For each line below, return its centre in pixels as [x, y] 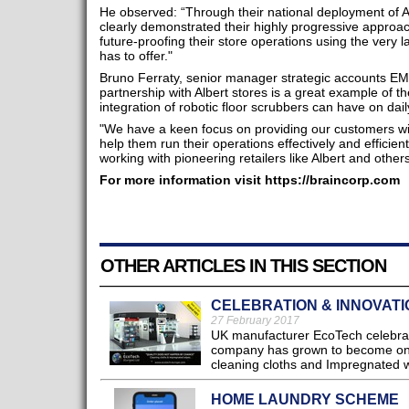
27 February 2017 [255, 321]
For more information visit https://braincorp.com [249, 180]
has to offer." [136, 56]
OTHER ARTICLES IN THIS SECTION [243, 266]
